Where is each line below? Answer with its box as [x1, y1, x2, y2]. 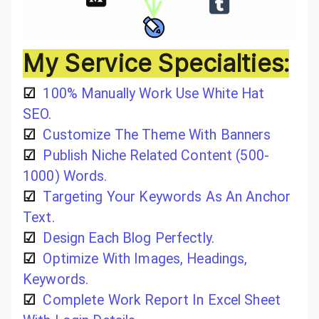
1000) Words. [23, 167, 108, 184]
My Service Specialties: [23, 48, 290, 78]
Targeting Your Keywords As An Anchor [43, 188, 291, 205]
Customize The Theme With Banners [43, 126, 271, 143]
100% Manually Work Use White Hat [43, 85, 265, 102]
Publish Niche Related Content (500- [43, 147, 270, 164]
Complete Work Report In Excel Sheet [43, 291, 281, 308]
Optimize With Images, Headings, [43, 250, 248, 267]
